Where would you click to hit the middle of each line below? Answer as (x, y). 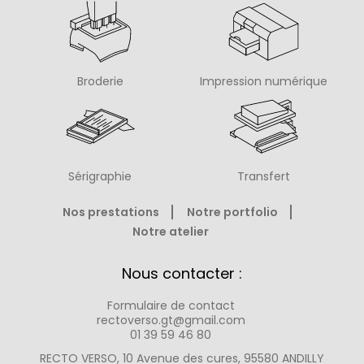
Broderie (100, 82)
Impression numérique (264, 82)
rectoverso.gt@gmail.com (171, 321)
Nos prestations (110, 212)
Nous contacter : (182, 274)
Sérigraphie (100, 177)
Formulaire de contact (171, 306)
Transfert (264, 177)
